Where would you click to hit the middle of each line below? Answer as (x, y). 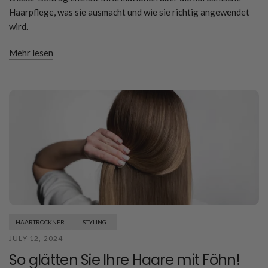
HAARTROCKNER (40, 222)
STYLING (94, 222)
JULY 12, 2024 (36, 238)
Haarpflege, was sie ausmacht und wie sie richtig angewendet (129, 12)
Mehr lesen (31, 52)
